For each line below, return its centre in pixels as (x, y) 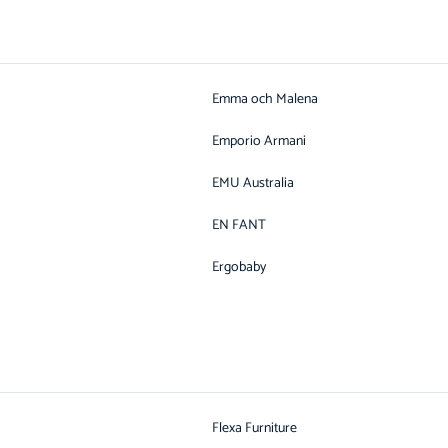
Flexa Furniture (254, 428)
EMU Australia (253, 183)
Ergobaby (239, 267)
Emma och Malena (265, 99)
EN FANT (239, 225)
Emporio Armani (259, 141)
